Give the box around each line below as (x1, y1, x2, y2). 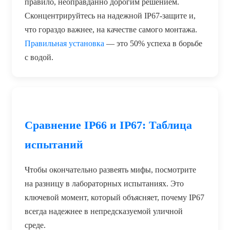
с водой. (25, 53, 53, 62)
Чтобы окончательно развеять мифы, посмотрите (25, 165, 196, 175)
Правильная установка (25, 39, 104, 48)
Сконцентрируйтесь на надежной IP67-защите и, (25, 11, 196, 21)
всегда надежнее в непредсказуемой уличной (25, 207, 183, 216)
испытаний (25, 138, 83, 151)
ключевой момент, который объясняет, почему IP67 (25, 193, 204, 202)
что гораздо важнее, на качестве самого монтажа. (25, 25, 197, 34)
